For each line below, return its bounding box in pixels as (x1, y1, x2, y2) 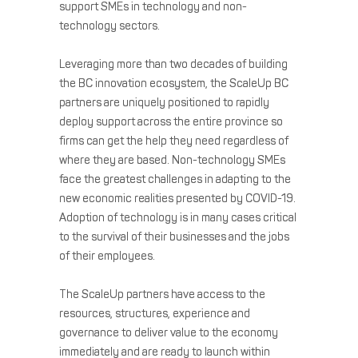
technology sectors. (59, 18, 162, 33)
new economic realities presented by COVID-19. (59, 191, 296, 205)
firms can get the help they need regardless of (59, 133, 288, 148)
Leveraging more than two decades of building (59, 57, 288, 71)
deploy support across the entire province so (59, 114, 283, 129)
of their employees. (59, 249, 157, 263)
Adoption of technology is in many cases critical (59, 210, 296, 225)
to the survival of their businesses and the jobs (59, 229, 289, 244)
